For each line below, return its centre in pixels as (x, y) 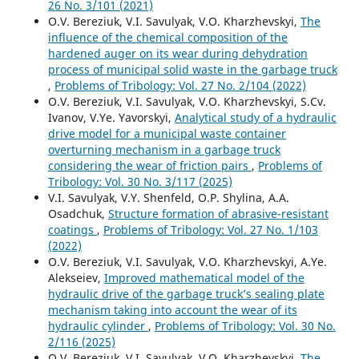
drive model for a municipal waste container (167, 134)
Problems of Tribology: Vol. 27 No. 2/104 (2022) (180, 86)
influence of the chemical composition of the (167, 38)
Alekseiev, (76, 278)
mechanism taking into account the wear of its (172, 310)
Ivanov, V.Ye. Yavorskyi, (111, 118)
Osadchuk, (78, 214)
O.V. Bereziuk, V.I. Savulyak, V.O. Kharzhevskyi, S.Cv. (187, 102)
